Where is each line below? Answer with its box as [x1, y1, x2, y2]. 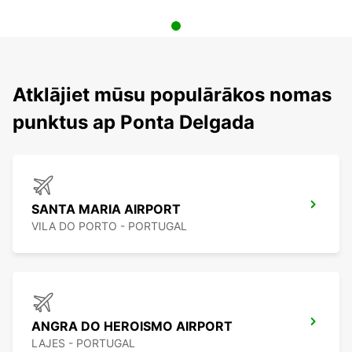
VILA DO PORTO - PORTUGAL [31, 219, 187, 233]
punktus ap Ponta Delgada [13, 111, 255, 134]
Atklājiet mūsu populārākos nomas [13, 83, 332, 107]
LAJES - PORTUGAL [31, 336, 135, 350]
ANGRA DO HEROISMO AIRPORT [31, 318, 233, 335]
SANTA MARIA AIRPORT [31, 201, 181, 218]
